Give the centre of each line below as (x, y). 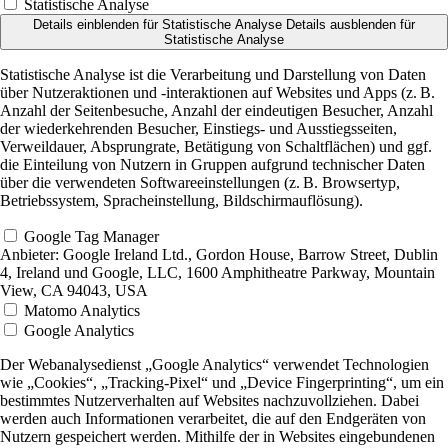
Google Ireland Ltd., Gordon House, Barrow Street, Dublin (248, 255)
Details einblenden (86, 25)
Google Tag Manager (91, 237)
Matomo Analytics (82, 311)
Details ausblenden (341, 25)
